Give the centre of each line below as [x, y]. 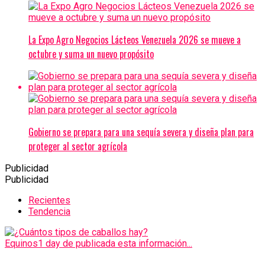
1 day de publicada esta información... [115, 243]
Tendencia [49, 211]
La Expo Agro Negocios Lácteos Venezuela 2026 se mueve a [135, 39]
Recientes [49, 200]
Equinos [21, 243]
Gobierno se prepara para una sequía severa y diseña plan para [141, 132]
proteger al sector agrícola [78, 146]
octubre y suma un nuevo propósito [91, 54]
